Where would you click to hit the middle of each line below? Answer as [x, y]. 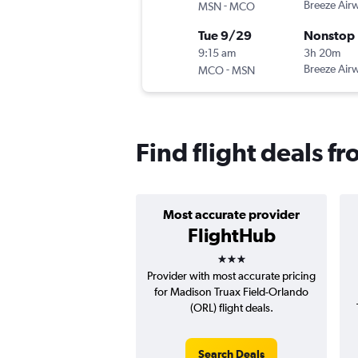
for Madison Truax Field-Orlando [231, 292]
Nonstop [329, 36]
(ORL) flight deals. [231, 308]
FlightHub [231, 235]
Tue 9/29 [225, 36]
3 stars [245, 254]
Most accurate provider [231, 215]
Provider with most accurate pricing [231, 276]
